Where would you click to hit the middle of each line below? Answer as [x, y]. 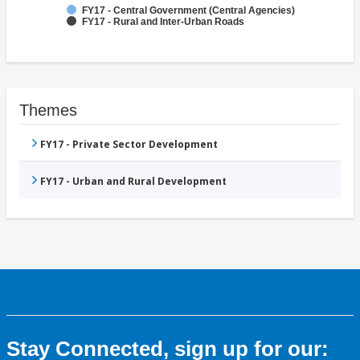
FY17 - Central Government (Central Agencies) [188, 11]
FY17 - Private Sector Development [129, 145]
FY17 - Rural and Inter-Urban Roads [163, 22]
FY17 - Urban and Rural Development [133, 182]
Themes [48, 110]
